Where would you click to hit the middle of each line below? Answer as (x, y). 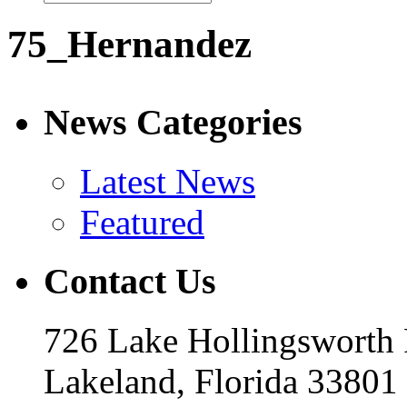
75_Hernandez (129, 44)
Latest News (168, 182)
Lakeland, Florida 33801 (221, 381)
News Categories (173, 123)
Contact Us (130, 281)
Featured (142, 223)
